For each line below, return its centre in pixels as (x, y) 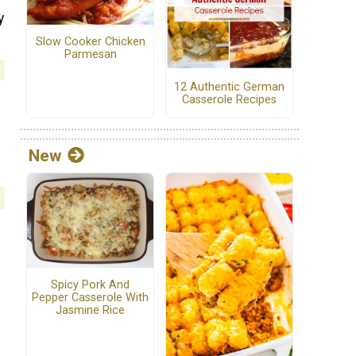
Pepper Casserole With (90, 298)
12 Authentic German (229, 87)
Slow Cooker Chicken (90, 42)
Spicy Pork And (90, 285)
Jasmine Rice (90, 311)
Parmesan (90, 55)
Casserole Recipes (229, 99)
